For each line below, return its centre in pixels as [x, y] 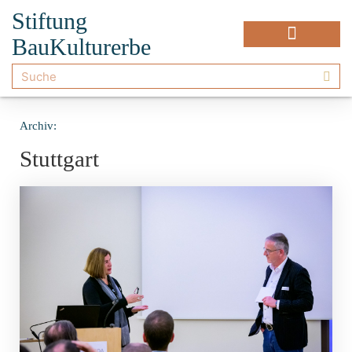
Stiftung [49, 21]
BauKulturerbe [81, 47]
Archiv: [38, 126]
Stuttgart [59, 159]
